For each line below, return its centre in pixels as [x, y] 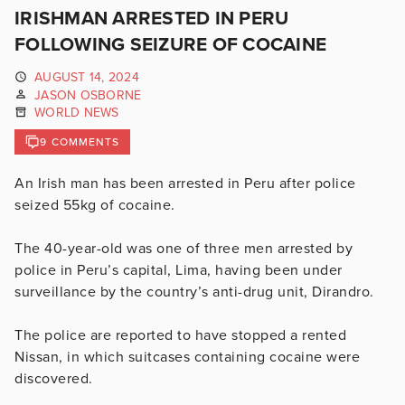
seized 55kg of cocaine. [95, 205]
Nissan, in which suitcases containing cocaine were [187, 357]
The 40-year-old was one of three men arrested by [184, 248]
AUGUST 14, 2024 [87, 77]
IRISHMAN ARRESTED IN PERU [152, 19]
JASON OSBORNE [88, 95]
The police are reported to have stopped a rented [180, 335]
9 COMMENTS [80, 141]
